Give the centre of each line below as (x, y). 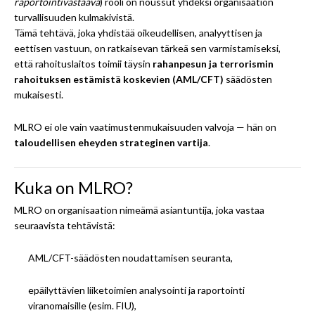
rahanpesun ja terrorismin (213, 63)
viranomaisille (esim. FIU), (82, 305)
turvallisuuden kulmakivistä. (74, 17)
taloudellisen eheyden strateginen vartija (111, 142)
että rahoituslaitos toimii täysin (83, 63)
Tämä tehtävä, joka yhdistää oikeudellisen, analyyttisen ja (138, 32)
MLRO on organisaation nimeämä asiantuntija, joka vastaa (139, 210)
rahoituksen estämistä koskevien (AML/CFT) (119, 79)
